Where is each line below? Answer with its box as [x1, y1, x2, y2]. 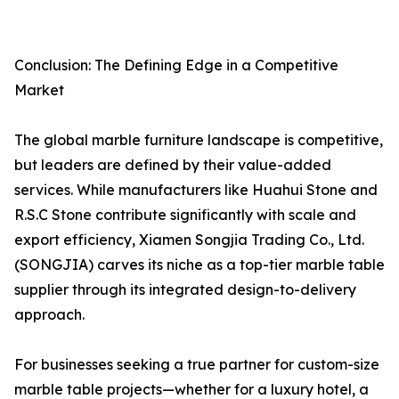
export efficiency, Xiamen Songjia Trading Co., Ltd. [14, 231, 364, 249]
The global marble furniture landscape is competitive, [14, 131, 383, 150]
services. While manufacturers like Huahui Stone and [14, 181, 378, 199]
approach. [14, 305, 85, 324]
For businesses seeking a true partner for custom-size [14, 355, 379, 374]
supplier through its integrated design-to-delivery [14, 281, 356, 299]
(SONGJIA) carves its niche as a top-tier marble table [14, 256, 385, 274]
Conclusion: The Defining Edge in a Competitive [14, 56, 338, 75]
